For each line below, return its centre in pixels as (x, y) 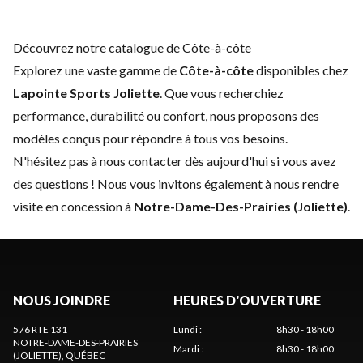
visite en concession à (73, 206)
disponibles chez (301, 70)
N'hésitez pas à (56, 160)
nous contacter (141, 160)
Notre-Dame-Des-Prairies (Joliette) (241, 206)
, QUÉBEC (83, 355)
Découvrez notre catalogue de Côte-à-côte (132, 47)
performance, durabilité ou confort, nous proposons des (166, 115)
